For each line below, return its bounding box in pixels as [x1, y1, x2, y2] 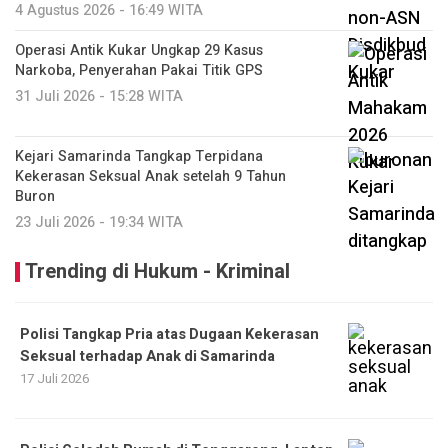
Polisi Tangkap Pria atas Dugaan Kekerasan [20, 323, 319, 345]
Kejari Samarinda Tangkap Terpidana [15, 145, 263, 167]
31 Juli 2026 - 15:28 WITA [15, 85, 183, 107]
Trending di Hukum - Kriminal [25, 256, 290, 286]
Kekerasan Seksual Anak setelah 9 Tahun [15, 165, 286, 187]
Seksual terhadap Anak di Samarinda [20, 345, 275, 367]
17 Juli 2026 [20, 368, 89, 388]
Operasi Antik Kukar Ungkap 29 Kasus [15, 39, 263, 61]
